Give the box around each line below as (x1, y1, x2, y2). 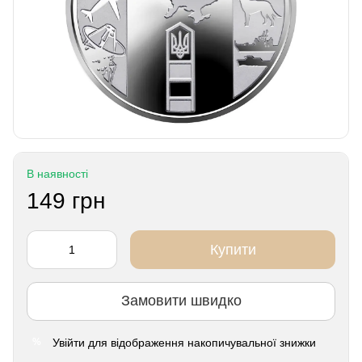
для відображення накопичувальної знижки (85, 335, 316, 349)
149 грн (27, 187, 105, 213)
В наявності (27, 166, 88, 180)
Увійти (53, 335, 85, 349)
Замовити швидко (120, 293, 242, 309)
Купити (209, 241, 256, 258)
